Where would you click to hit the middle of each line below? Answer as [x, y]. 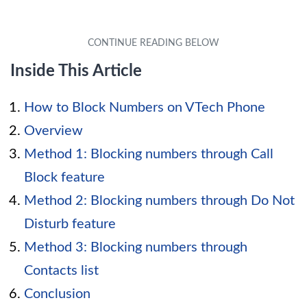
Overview [53, 131]
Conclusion [57, 294]
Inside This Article [76, 72]
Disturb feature [70, 224]
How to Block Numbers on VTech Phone [145, 108]
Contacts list [61, 271]
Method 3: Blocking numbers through [136, 248]
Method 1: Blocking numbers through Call [149, 155]
